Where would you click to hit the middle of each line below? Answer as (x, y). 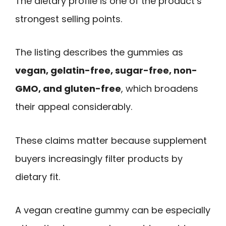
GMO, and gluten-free (68, 89)
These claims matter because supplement (111, 140)
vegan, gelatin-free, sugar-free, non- (106, 71)
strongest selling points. (69, 19)
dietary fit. (38, 177)
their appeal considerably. (74, 107)
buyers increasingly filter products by (99, 158)
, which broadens (160, 89)
